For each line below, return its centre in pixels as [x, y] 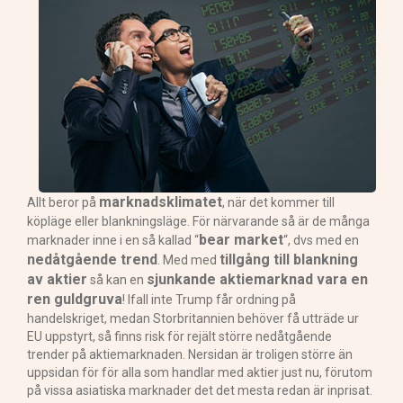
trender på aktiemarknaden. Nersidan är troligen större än [190, 354]
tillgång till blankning [289, 259]
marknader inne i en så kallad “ [113, 240]
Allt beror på [63, 202]
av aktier [57, 279]
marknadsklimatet [161, 201]
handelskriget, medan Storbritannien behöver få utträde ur [193, 318]
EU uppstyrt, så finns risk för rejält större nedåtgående [179, 336]
